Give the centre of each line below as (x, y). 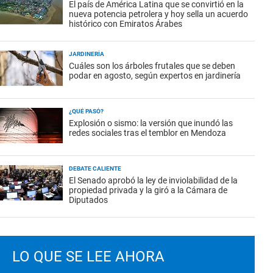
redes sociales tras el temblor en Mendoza (147, 133)
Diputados (88, 200)
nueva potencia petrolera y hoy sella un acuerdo (158, 14)
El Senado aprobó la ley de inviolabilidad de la (153, 180)
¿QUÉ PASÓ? (86, 111)
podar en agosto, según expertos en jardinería (155, 76)
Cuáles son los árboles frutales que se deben (152, 66)
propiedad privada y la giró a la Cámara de (148, 190)
